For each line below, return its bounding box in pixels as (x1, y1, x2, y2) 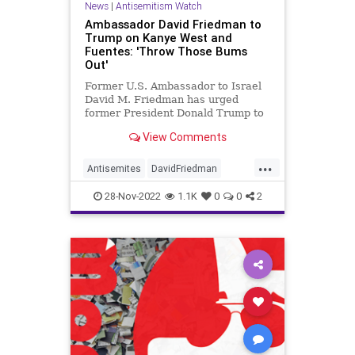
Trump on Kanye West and (84, 30, 232, 46)
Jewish (158, 188, 190, 200)
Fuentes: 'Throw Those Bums (84, 44, 247, 59)
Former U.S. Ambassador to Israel (84, 80, 261, 93)
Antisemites (87, 162, 141, 175)
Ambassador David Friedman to (84, 17, 261, 32)
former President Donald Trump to (84, 107, 264, 120)
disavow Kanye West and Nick (84, 120, 240, 133)
